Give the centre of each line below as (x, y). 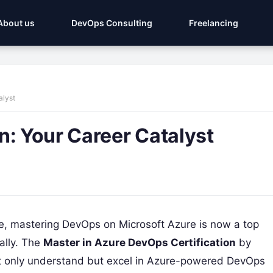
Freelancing (214, 23)
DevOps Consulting (112, 23)
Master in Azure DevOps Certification (140, 243)
